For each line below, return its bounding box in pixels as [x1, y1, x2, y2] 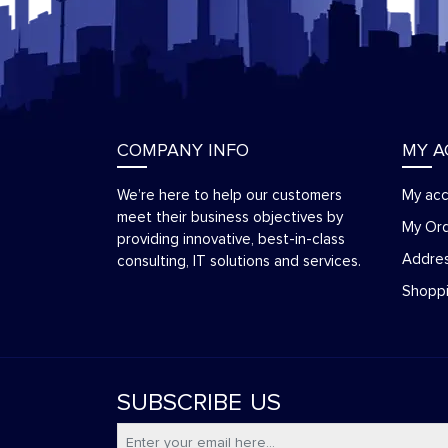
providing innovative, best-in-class [117, 232, 345, 247]
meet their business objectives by [117, 210, 343, 225]
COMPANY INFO [117, 142, 249, 160]
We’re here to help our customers [117, 188, 342, 203]
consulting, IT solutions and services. [117, 254, 361, 269]
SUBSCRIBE [117, 391, 242, 415]
